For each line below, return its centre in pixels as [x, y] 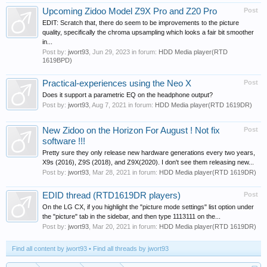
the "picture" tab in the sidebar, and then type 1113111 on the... [131, 216]
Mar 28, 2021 [111, 172]
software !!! [64, 141]
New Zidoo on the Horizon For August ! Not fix [131, 131]
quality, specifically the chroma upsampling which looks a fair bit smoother [148, 32]
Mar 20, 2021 [111, 226]
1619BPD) [57, 60]
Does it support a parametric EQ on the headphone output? [128, 95]
